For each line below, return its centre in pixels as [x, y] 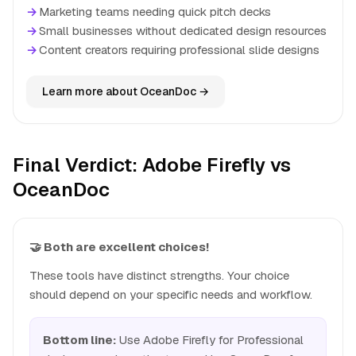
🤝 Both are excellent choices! [119, 247]
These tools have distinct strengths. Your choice [159, 275]
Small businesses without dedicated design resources [183, 31]
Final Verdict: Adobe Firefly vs [152, 165]
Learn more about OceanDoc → [126, 91]
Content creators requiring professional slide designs [179, 50]
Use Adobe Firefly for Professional [210, 340]
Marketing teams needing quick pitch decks [155, 12]
